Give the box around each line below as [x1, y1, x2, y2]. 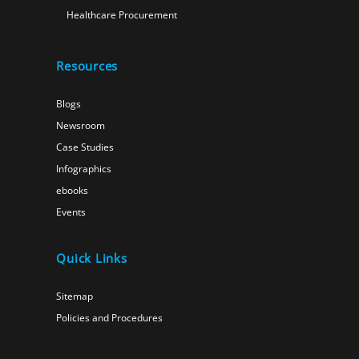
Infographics [56, 161, 112, 175]
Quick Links [56, 249, 127, 266]
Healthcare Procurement [66, 8, 177, 22]
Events [56, 204, 87, 218]
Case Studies [56, 139, 115, 153]
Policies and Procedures [56, 311, 163, 325]
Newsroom [56, 118, 106, 131]
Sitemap [56, 289, 94, 303]
